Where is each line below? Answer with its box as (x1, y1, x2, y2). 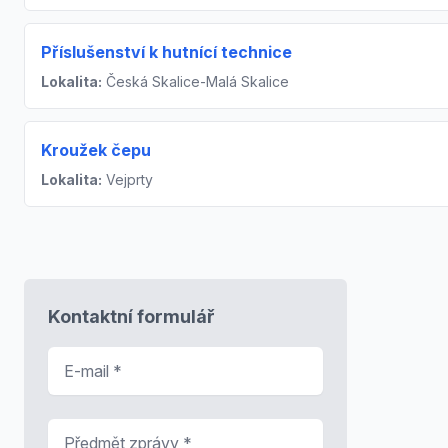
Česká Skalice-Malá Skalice (102, 72, 289, 90)
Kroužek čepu (41, 139, 151, 160)
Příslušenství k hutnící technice (41, 41, 292, 62)
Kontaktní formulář (48, 305, 215, 327)
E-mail (47, 347, 96, 368)
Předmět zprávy (47, 419, 166, 440)
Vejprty (102, 170, 153, 188)
